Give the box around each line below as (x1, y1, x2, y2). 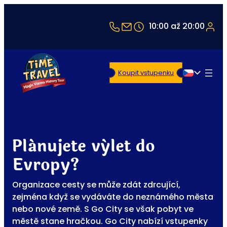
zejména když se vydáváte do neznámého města (12, 191, 213, 203)
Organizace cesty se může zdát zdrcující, (12, 179, 180, 191)
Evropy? (12, 153, 80, 178)
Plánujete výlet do (12, 134, 156, 159)
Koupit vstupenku (122, 68, 174, 78)
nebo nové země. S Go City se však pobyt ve (12, 203, 194, 215)
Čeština (190, 72, 220, 87)
